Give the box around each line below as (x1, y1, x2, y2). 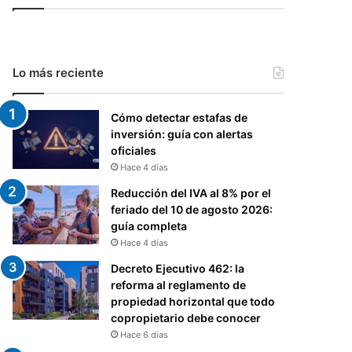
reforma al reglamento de (111, 277, 247, 291)
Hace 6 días (120, 328, 169, 340)
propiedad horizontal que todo (111, 294, 276, 308)
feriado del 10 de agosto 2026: (111, 202, 273, 216)
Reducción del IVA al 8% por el (111, 185, 272, 200)
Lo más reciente (13, 64, 104, 80)
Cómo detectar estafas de (111, 110, 248, 124)
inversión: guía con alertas (111, 126, 254, 141)
